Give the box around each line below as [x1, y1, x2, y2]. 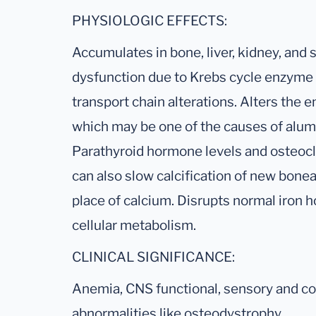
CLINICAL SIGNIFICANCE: [72, 249, 235, 266]
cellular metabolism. [72, 217, 196, 234]
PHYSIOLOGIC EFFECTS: [72, 13, 227, 30]
